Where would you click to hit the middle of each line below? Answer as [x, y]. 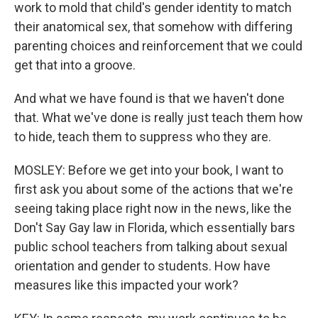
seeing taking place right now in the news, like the [153, 208]
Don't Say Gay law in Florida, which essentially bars [155, 227]
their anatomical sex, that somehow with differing [153, 27]
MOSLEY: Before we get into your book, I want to [149, 170]
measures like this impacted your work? [126, 285]
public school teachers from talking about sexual [151, 247]
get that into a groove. [75, 65]
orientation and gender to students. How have [142, 266]
